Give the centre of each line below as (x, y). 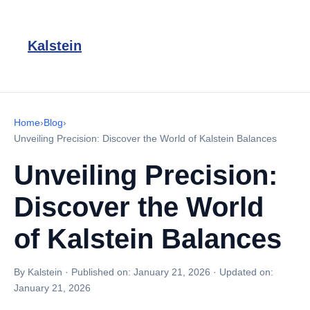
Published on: (102, 272)
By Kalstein (38, 272)
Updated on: (246, 272)
